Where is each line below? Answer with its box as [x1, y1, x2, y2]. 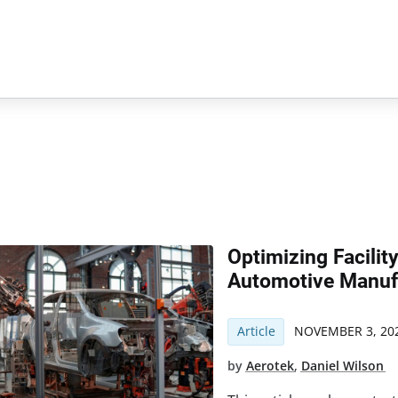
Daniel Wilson [301, 356, 385, 374]
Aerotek [246, 356, 295, 374]
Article [236, 322, 275, 340]
